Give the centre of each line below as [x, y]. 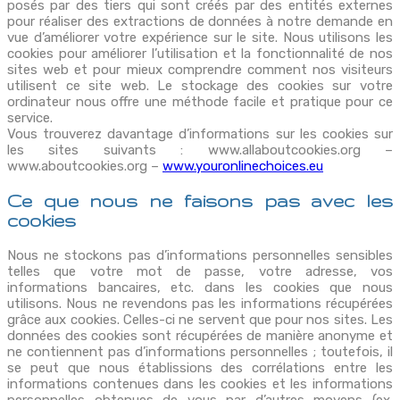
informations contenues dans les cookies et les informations [200, 383]
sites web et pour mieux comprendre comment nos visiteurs [200, 69]
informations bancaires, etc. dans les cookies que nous [200, 287]
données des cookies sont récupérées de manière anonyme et [200, 335]
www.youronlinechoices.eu [243, 166]
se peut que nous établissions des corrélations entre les [200, 367]
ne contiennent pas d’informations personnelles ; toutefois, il [200, 351]
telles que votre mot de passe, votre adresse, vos [200, 271]
